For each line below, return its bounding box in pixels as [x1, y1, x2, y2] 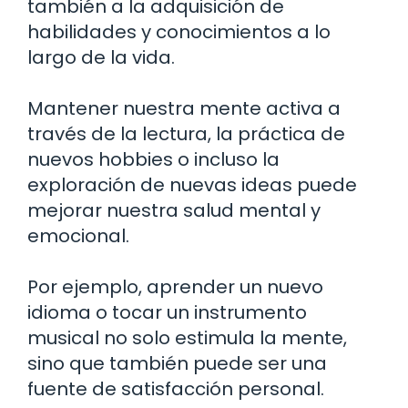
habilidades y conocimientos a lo [27, 19, 331, 46]
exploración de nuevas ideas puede [27, 172, 357, 199]
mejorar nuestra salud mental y [27, 198, 321, 224]
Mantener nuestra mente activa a [27, 96, 341, 122]
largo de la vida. [27, 45, 175, 71]
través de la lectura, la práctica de [27, 121, 345, 148]
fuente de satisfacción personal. [27, 376, 324, 403]
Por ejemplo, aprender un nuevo [27, 274, 323, 301]
